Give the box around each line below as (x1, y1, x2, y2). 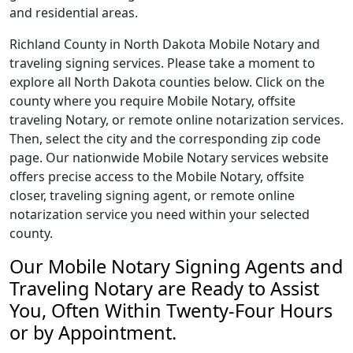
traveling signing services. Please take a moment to (9, 54, 315, 72)
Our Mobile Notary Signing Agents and (9, 254, 343, 279)
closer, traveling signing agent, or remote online (9, 187, 295, 204)
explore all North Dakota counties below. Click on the (9, 73, 325, 91)
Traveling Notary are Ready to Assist (9, 276, 319, 301)
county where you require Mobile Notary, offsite (9, 92, 295, 110)
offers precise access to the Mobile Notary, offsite (9, 168, 304, 185)
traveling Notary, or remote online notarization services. (9, 111, 344, 128)
